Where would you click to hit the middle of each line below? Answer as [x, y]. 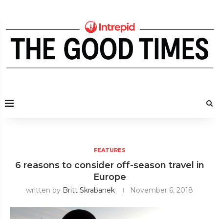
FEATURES [109, 150]
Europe [109, 177]
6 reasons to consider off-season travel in [109, 165]
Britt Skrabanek [89, 190]
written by [44, 190]
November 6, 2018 [162, 190]
